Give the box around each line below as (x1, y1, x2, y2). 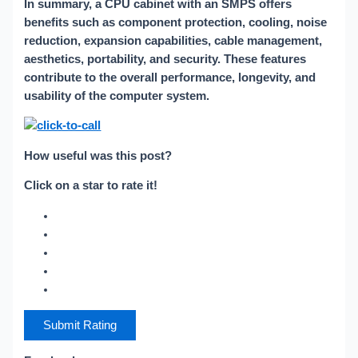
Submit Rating (43, 319, 117, 332)
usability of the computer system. (24, 89, 210, 102)
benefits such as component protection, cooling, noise (24, 15, 328, 29)
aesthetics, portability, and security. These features (24, 52, 307, 66)
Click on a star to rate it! (24, 179, 158, 193)
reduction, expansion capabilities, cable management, (24, 34, 323, 47)
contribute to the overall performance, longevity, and (24, 70, 316, 84)
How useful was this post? (24, 149, 173, 162)
